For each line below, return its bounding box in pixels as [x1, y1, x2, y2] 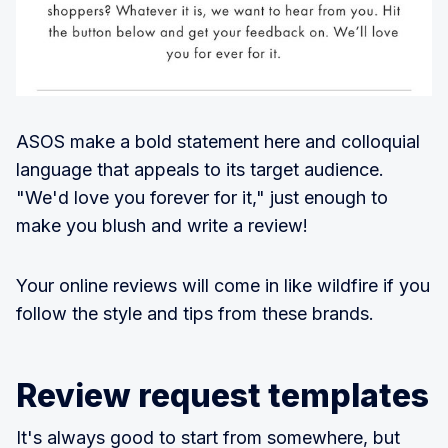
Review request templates [16, 376, 429, 416]
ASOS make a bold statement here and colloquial [16, 131, 420, 153]
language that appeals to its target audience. [16, 159, 384, 181]
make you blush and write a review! [16, 215, 308, 237]
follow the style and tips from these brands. [16, 303, 374, 325]
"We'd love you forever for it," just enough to [16, 187, 388, 209]
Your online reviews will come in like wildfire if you [16, 275, 430, 297]
